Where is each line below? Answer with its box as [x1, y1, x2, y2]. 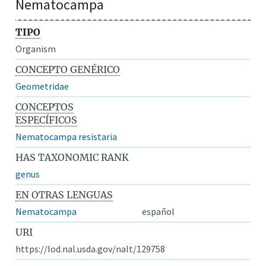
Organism [15, 42, 56, 55]
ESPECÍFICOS [15, 113, 78, 126]
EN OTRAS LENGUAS [15, 188, 113, 201]
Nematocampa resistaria [15, 130, 118, 142]
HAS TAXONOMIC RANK [15, 151, 129, 163]
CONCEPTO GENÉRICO [15, 63, 121, 75]
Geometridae [15, 80, 69, 92]
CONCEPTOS [15, 100, 74, 113]
